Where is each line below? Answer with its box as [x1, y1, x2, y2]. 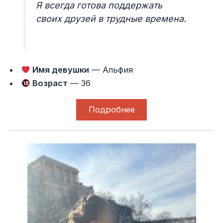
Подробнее [88, 105, 135, 115]
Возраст [30, 78, 68, 89]
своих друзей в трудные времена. [36, 13, 187, 24]
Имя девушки [30, 65, 90, 75]
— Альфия [89, 65, 133, 75]
